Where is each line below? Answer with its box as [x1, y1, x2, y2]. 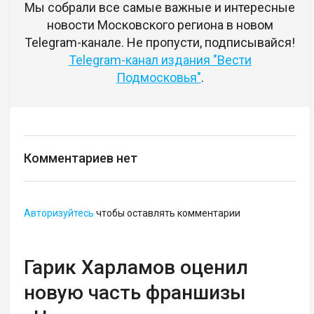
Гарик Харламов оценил [24, 255, 249, 279]
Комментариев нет [24, 150, 138, 165]
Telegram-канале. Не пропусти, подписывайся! [25, 34, 296, 50]
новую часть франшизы [24, 280, 246, 304]
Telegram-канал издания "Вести [68, 52, 252, 67]
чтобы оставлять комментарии [94, 207, 241, 219]
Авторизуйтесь [24, 207, 95, 219]
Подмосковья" [116, 69, 201, 85]
